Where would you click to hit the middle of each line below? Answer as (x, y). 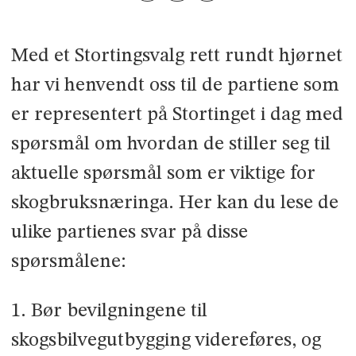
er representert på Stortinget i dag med (177, 114)
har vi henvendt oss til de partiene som (175, 85)
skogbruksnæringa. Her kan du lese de (174, 203)
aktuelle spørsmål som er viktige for (163, 173)
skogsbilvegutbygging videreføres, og (166, 340)
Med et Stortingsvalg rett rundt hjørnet (176, 56)
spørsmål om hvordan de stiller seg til (170, 144)
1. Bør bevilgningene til (109, 311)
